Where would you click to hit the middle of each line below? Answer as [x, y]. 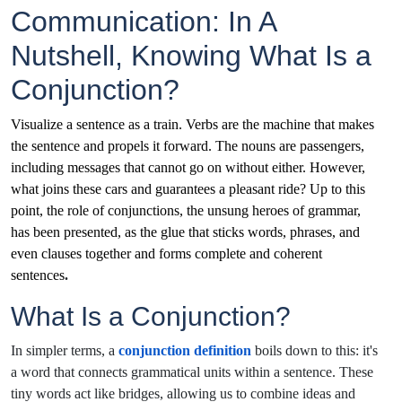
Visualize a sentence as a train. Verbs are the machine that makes [192, 124]
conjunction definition [185, 350]
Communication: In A [143, 21]
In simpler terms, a [65, 350]
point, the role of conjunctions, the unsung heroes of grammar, [186, 210]
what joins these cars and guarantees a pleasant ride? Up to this [188, 188]
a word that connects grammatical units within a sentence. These [192, 371]
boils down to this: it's [316, 350]
